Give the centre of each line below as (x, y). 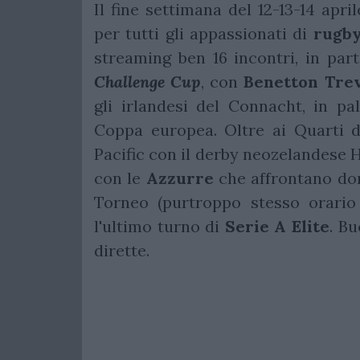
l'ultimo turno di (160, 227)
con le (120, 178)
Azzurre (180, 178)
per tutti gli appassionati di (204, 34)
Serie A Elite (277, 227)
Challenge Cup (148, 82)
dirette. (124, 251)
